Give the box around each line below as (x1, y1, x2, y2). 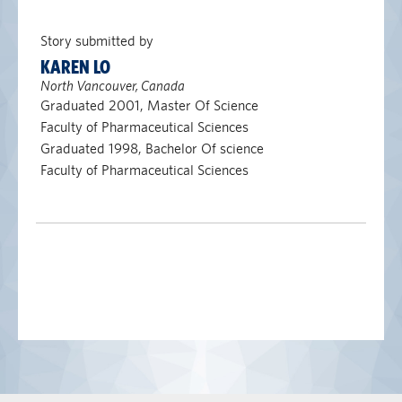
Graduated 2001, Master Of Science (39, 97, 258, 114)
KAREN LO (39, 57, 110, 78)
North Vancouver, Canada (39, 77, 185, 94)
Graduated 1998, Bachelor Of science (39, 140, 264, 157)
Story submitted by (39, 32, 153, 49)
